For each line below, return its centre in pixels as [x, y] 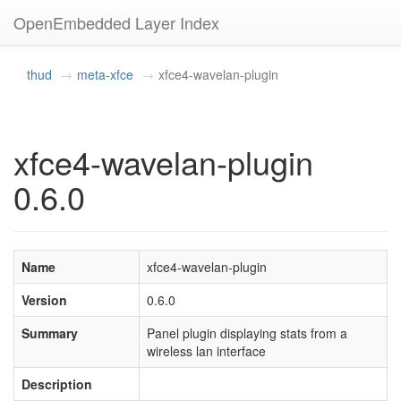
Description [57, 384]
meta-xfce [105, 74]
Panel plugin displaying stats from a [247, 333]
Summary [50, 333]
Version [44, 300]
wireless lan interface [206, 351]
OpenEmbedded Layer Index [116, 22]
